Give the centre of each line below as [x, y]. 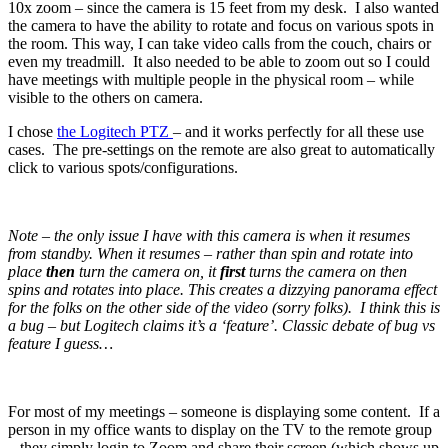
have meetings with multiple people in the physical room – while [211, 79]
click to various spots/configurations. [125, 167]
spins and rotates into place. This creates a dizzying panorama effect [222, 289]
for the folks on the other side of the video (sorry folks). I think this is [224, 307]
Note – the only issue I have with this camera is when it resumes [209, 235]
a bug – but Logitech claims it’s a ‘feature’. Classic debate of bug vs [221, 325]
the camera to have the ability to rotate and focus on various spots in [221, 25]
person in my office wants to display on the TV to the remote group [220, 429]
